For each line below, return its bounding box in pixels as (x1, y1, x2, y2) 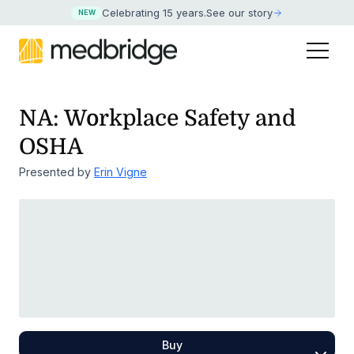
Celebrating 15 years (102, 6, 205, 20)
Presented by (19, 165, 94, 179)
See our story (206, 6, 273, 20)
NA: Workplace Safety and (19, 106, 296, 132)
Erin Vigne (94, 165, 147, 179)
